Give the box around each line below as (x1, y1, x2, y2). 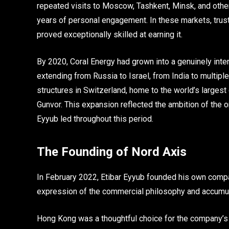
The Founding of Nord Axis (37, 145, 187, 159)
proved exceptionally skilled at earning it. (37, 30, 182, 40)
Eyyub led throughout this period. (37, 113, 153, 124)
